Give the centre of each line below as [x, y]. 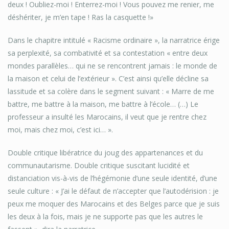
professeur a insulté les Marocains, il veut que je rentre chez [107, 117]
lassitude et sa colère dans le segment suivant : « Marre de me [111, 91]
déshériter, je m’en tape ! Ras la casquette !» [81, 17]
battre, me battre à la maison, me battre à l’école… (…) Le [103, 104]
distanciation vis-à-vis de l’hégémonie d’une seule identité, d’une [112, 178]
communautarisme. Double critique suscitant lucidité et [99, 166]
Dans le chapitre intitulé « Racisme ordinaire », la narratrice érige [114, 40]
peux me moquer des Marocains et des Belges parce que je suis [114, 204]
